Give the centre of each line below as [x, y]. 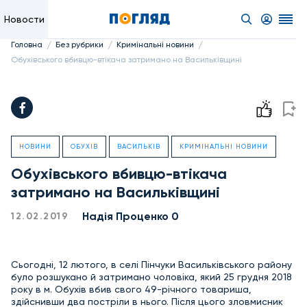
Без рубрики [79, 45]
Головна [27, 45]
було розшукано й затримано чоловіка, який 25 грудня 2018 [151, 277]
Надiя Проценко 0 [131, 216]
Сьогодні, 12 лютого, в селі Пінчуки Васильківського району [151, 265]
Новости [24, 19]
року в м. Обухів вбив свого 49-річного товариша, [131, 289]
